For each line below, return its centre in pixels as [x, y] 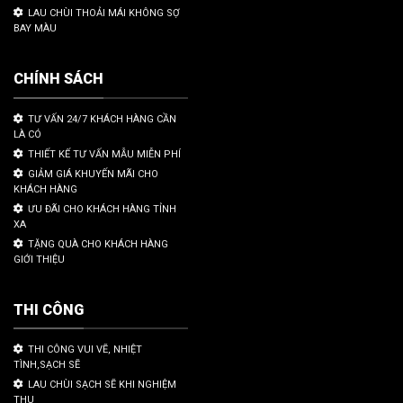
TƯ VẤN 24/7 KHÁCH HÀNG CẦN [102, 119]
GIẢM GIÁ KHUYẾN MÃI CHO [93, 174]
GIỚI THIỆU [39, 259]
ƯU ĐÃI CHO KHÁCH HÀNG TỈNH [102, 209]
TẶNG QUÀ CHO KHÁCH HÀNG [98, 244]
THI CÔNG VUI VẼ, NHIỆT [85, 350]
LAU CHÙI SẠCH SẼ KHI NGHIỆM [102, 385]
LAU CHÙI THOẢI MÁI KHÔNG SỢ [104, 13]
